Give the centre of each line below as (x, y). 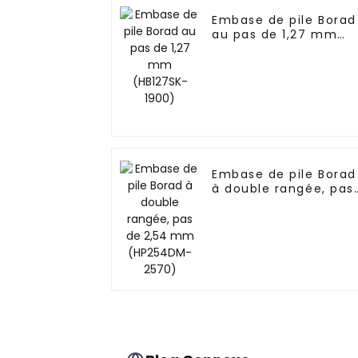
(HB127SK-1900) (263, 49)
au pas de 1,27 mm (275, 35)
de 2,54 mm (252, 203)
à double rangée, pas (283, 189)
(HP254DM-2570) (269, 218)
